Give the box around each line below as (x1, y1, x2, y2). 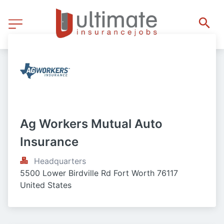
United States (20, 180, 71, 190)
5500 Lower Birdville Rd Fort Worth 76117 (20, 168, 178, 178)
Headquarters (34, 156, 86, 166)
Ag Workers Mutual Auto (20, 116, 162, 131)
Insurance (20, 134, 78, 149)
